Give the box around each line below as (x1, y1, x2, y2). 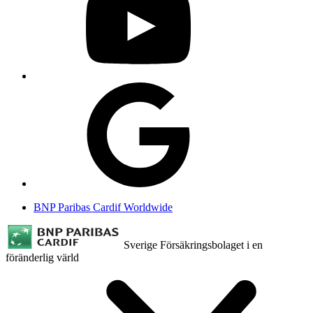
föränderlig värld (6, 252, 79, 263)
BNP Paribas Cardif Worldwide (34, 201, 173, 213)
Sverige (124, 239, 157, 251)
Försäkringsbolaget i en (160, 239, 263, 251)
